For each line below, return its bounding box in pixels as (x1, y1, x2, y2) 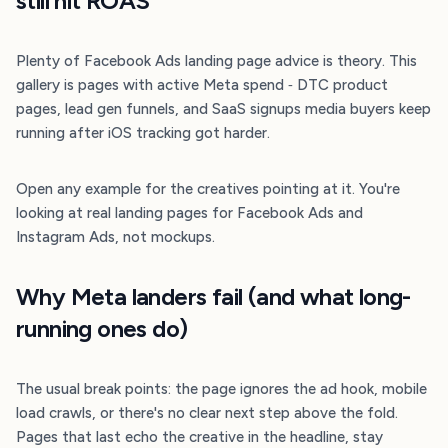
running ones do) (16, 314, 188, 343)
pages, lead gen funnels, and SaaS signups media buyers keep (16, 100, 431, 118)
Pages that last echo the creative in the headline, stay (16, 428, 383, 446)
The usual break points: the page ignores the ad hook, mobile (16, 380, 427, 398)
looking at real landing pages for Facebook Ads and (16, 204, 363, 222)
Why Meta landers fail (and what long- (16, 282, 411, 311)
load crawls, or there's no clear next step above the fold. (16, 404, 398, 422)
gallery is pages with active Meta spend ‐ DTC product (16, 76, 388, 94)
